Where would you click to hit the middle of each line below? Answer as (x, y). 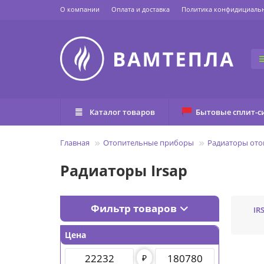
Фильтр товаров (134, 209)
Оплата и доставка (141, 9)
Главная (75, 143)
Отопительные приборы (148, 143)
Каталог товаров (122, 112)
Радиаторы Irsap (124, 171)
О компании (80, 9)
